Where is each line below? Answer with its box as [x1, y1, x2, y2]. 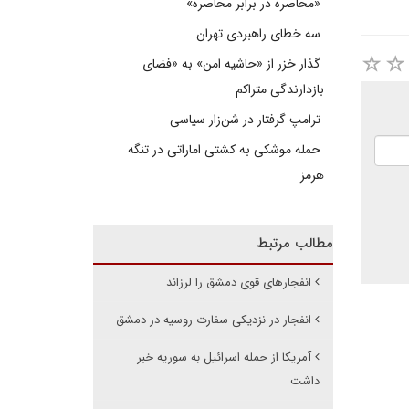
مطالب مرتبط [256, 233, 333, 255]
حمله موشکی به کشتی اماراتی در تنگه [127, 140, 324, 160]
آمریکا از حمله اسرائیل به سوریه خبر [136, 348, 311, 367]
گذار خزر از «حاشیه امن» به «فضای [142, 54, 324, 74]
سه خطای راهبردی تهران [195, 24, 324, 44]
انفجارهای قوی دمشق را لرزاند [165, 273, 311, 292]
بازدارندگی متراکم [235, 79, 324, 100]
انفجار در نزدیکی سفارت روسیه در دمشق [115, 310, 311, 330]
